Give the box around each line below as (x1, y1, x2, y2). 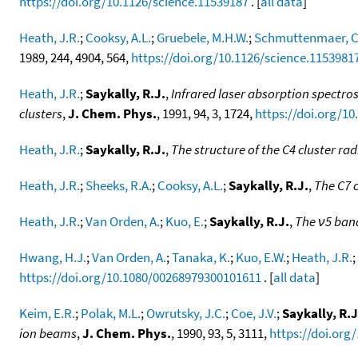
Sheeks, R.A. (86, 176, 152, 194)
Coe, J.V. (231, 304, 276, 322)
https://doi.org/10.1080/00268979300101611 (19, 268, 261, 286)
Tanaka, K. (172, 248, 230, 266)
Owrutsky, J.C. (146, 304, 225, 322)
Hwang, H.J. (19, 248, 86, 266)
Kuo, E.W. (236, 248, 286, 266)
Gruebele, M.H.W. (157, 28, 249, 46)
